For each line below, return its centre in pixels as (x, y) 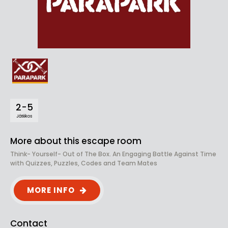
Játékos (24, 116)
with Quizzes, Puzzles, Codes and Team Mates (84, 163)
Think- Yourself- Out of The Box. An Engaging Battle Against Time (113, 154)
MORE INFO (51, 190)
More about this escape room (76, 141)
